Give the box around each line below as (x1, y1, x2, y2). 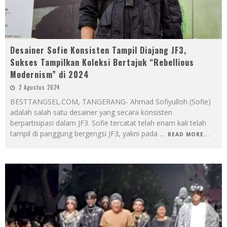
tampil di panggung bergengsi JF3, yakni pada (10, 128, 160, 138)
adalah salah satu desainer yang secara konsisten (10, 107, 172, 117)
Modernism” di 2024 (10, 68, 89, 81)
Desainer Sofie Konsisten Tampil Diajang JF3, (10, 44, 186, 56)
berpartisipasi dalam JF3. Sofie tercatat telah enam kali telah (10, 118, 206, 128)
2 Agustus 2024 (19, 83, 60, 91)
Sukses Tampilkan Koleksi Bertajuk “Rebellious (10, 56, 194, 68)
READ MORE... (168, 130, 210, 138)
